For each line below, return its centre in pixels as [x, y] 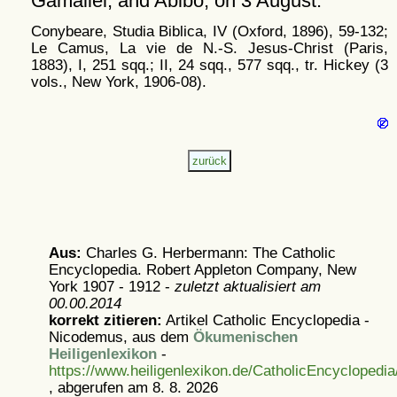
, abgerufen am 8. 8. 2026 [133, 387]
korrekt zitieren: [105, 320]
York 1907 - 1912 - [111, 286]
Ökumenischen [245, 337]
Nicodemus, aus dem [121, 337]
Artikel [187, 320]
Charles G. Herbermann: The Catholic [210, 253]
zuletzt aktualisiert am [247, 286]
